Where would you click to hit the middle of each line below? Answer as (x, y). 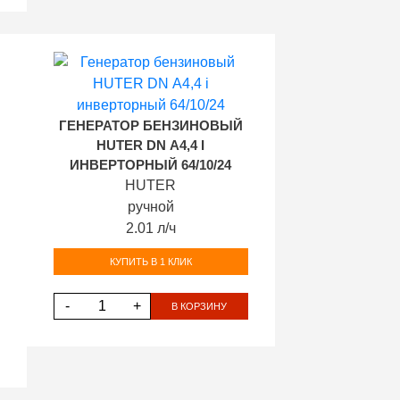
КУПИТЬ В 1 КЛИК (150, 261)
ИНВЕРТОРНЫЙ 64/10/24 (151, 165)
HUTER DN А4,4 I (151, 146)
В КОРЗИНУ (200, 306)
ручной (150, 207)
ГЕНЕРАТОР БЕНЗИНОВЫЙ (150, 126)
